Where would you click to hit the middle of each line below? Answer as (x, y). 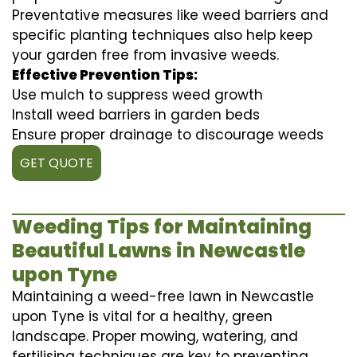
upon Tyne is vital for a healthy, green (142, 316)
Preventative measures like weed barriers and (170, 15)
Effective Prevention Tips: (105, 75)
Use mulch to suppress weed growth (137, 94)
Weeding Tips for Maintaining (162, 226)
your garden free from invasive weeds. (145, 55)
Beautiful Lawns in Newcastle (159, 250)
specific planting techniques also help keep (162, 35)
